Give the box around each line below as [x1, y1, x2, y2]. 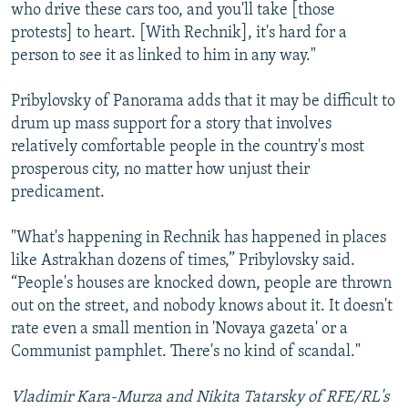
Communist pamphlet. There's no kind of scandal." [11, 342, 361, 361]
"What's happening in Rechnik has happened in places [11, 229, 386, 247]
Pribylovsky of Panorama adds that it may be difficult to [11, 92, 395, 110]
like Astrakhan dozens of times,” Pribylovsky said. [11, 251, 355, 270]
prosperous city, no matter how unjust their [11, 160, 310, 178]
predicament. [11, 183, 105, 201]
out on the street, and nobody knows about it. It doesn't [11, 297, 393, 315]
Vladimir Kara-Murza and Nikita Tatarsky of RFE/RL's [11, 388, 389, 406]
